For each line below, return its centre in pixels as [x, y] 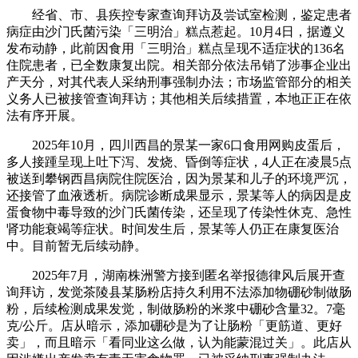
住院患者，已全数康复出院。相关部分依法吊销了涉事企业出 [179, 65]
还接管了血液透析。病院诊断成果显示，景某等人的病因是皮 [179, 195]
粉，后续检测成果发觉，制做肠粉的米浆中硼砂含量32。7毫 [176, 308]
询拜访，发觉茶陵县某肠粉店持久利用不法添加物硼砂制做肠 [179, 292]
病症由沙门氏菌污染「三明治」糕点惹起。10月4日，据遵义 [176, 31]
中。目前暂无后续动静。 [77, 245]
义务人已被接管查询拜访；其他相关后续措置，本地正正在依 [179, 98]
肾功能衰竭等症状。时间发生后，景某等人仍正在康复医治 [173, 229]
